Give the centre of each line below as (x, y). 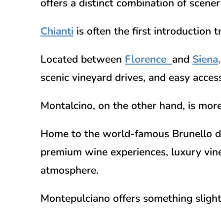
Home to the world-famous (106, 133)
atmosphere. (70, 170)
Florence (146, 59)
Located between (83, 59)
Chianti (57, 31)
